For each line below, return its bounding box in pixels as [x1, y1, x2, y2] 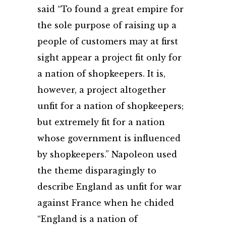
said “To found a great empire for [37, 4, 184, 14]
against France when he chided [37, 198, 174, 208]
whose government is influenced [37, 133, 181, 143]
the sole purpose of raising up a [37, 20, 177, 30]
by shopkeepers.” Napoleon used [37, 149, 177, 159]
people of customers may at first [37, 36, 178, 46]
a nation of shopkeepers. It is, [37, 69, 165, 79]
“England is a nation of [37, 214, 138, 224]
